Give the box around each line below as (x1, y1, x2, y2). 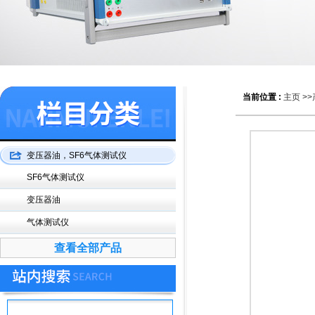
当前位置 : (243, 92, 283, 102)
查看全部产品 (54, 242, 122, 254)
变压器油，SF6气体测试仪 (27, 150, 127, 160)
